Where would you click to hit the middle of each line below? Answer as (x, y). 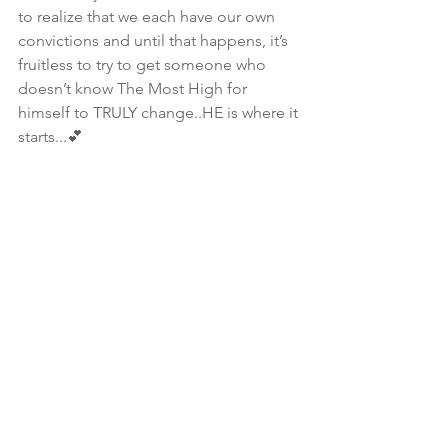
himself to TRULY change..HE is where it (160, 112)
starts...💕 (50, 136)
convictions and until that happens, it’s (155, 40)
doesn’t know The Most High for (134, 88)
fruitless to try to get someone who (144, 64)
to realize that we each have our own (148, 16)
